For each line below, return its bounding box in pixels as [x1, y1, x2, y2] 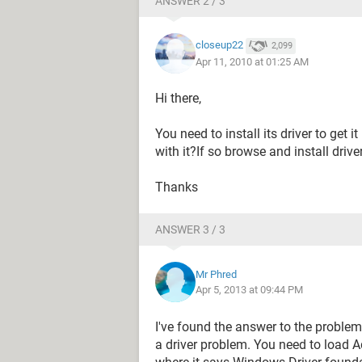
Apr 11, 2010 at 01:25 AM [196, 55, 309, 68]
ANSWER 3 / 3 [155, 223, 225, 236]
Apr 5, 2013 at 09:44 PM [196, 284, 303, 296]
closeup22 [196, 39, 243, 52]
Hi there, [155, 90, 201, 106]
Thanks [155, 179, 198, 195]
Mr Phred [196, 268, 237, 280]
